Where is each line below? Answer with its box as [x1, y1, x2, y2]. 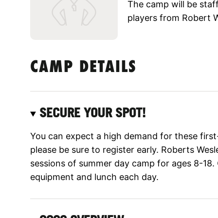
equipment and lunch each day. [30, 171, 159, 182]
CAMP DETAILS [30, 59, 137, 76]
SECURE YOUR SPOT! [39, 105, 146, 120]
